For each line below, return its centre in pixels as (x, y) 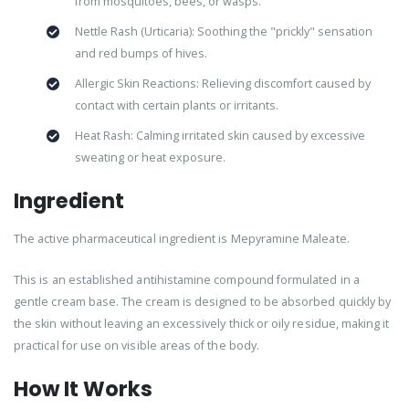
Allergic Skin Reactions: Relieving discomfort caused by (222, 83)
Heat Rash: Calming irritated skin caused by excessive (220, 135)
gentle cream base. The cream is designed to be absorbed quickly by (203, 302)
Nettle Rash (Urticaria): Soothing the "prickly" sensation (223, 31)
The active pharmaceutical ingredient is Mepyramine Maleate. (182, 239)
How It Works (83, 388)
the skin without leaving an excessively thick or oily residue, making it (202, 324)
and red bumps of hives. (141, 53)
